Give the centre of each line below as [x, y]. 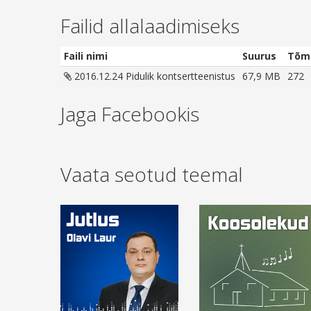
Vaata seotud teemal [152, 175]
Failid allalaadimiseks [150, 26]
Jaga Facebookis [130, 114]
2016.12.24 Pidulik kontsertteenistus [153, 76]
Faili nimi [86, 56]
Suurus [259, 56]
